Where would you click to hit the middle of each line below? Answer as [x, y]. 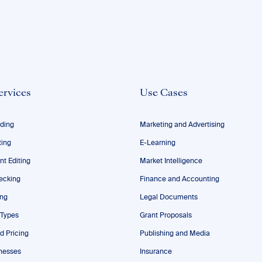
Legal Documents [169, 198]
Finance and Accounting [180, 180]
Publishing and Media [175, 234]
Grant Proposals [166, 216]
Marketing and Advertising [182, 125]
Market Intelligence [171, 161]
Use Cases [164, 94]
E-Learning [158, 143]
